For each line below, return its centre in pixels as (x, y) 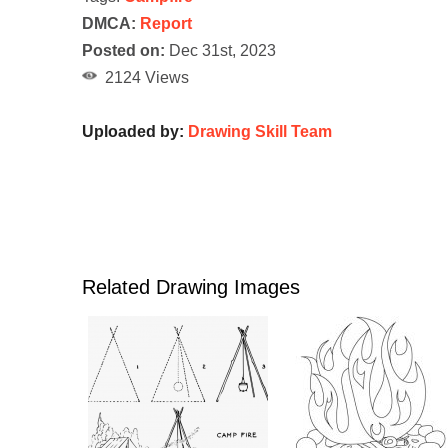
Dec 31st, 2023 (220, 51)
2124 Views (143, 78)
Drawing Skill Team (260, 132)
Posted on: (123, 51)
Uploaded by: (135, 132)
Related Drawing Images (191, 287)
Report (166, 24)
